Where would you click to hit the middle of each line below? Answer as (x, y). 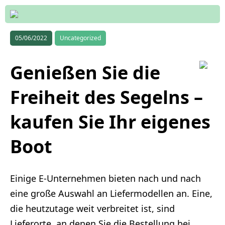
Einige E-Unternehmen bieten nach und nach (105, 179)
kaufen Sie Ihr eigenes (110, 122)
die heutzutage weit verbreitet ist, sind (92, 209)
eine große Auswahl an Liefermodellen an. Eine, (111, 194)
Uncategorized (80, 38)
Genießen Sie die (85, 73)
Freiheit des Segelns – (106, 97)
